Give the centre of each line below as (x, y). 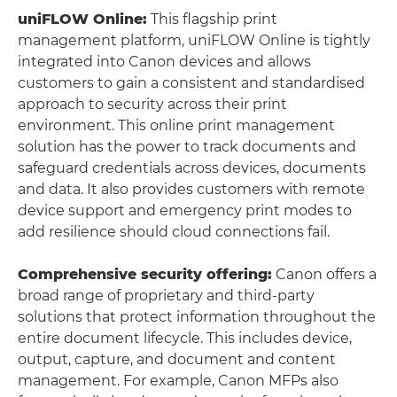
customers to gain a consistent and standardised (191, 83)
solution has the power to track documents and (187, 147)
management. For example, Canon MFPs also (178, 381)
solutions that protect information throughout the (197, 317)
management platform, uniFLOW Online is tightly (194, 40)
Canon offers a (324, 274)
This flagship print (212, 19)
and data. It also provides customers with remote (191, 189)
